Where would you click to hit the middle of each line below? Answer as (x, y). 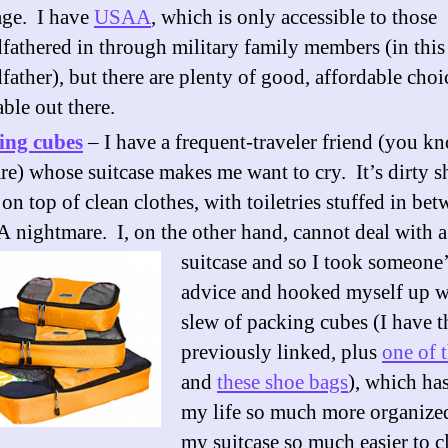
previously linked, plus (281, 352)
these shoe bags (282, 382)
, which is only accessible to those (294, 17)
